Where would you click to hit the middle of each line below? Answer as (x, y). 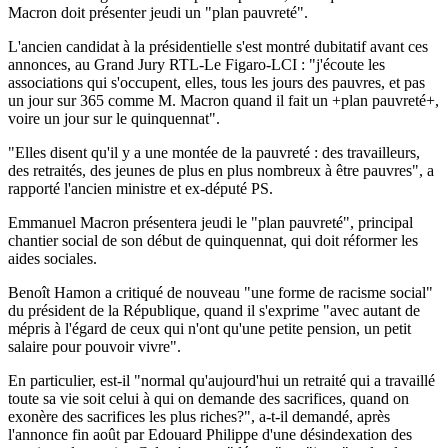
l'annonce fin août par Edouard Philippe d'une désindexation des (210, 434)
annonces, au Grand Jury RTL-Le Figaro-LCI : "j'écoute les (196, 64)
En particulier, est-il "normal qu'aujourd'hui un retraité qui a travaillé (221, 380)
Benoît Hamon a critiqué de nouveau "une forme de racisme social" (220, 292)
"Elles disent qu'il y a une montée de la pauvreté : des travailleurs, (214, 152)
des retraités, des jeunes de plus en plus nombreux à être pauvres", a (221, 170)
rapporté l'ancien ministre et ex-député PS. (140, 188)
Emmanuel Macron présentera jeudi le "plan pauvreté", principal (210, 222)
